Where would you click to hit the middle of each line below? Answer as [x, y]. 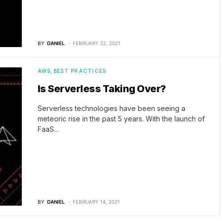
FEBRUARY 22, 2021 [96, 43]
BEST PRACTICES [80, 71]
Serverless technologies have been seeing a [111, 108]
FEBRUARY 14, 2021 [96, 202]
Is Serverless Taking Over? [102, 88]
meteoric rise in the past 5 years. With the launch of [121, 118]
